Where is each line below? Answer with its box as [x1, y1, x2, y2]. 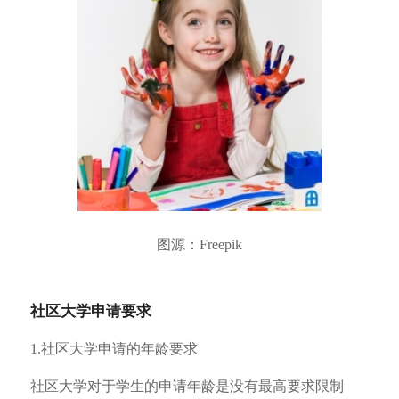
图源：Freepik [156, 236, 242, 252]
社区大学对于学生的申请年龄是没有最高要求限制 [29, 378, 344, 394]
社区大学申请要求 [29, 302, 151, 320]
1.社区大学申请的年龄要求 [29, 341, 198, 357]
